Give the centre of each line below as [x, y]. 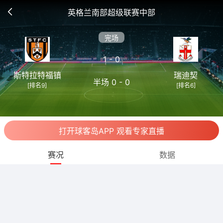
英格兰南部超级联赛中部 [111, 12]
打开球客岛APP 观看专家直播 [111, 131]
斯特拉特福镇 [37, 75]
